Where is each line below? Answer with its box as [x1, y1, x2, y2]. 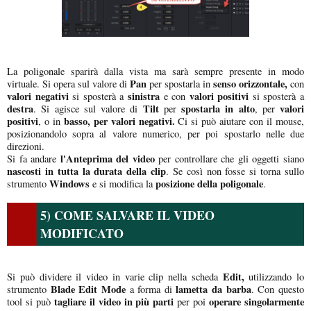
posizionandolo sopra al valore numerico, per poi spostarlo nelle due [7, 126, 304, 140]
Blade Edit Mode [50, 281, 126, 296]
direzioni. [7, 139, 44, 153]
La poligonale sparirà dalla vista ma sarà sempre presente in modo [7, 64, 304, 78]
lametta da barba [176, 281, 251, 296]
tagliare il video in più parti [50, 294, 174, 309]
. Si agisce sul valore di [33, 101, 143, 115]
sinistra [127, 88, 160, 103]
